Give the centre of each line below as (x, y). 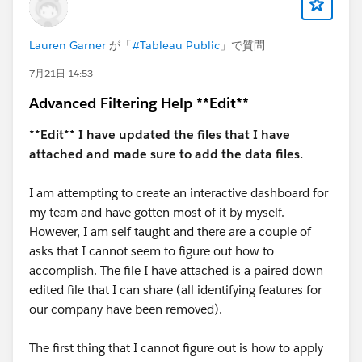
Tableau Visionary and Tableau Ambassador (151, 34)
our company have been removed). (127, 309)
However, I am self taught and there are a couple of (170, 232)
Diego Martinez (73, 15)
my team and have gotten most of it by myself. (157, 213)
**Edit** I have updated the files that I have (160, 135)
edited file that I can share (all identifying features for (175, 290)
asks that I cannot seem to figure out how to (152, 251)
